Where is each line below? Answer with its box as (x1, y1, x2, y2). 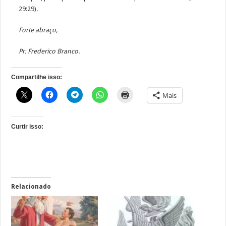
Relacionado (11, 183, 51, 191)
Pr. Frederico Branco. (19, 47, 80, 55)
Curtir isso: (11, 123, 44, 131)
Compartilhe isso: (11, 74, 63, 81)
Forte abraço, (19, 26, 58, 34)
